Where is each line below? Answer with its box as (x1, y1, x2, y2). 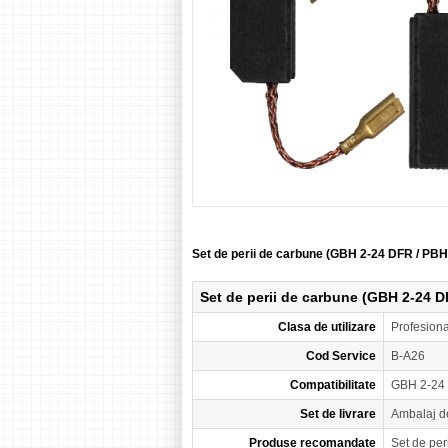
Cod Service (306, 349, 376, 363)
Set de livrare (300, 407, 376, 421)
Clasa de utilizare (278, 320, 376, 334)
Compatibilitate (290, 378, 376, 392)
